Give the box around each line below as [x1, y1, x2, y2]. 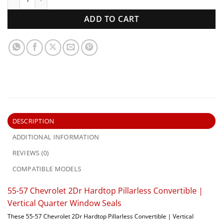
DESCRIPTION [12, 116, 55, 125]
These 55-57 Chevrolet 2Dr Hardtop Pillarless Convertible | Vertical [7, 212, 194, 221]
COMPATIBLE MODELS [12, 164, 82, 173]
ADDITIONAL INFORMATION [12, 132, 100, 141]
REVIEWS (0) [12, 148, 49, 157]
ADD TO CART [84, 13, 139, 24]
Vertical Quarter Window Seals [7, 197, 121, 209]
